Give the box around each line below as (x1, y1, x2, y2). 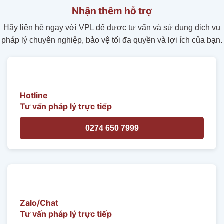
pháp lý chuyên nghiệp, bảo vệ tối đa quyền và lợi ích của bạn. (1, 36, 222, 45)
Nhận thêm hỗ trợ (72, 4, 152, 17)
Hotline (20, 90, 48, 100)
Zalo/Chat (20, 197, 58, 208)
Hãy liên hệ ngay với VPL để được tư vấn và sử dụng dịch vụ (3, 23, 220, 32)
